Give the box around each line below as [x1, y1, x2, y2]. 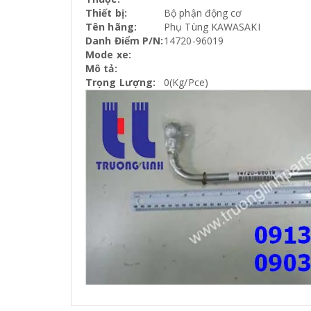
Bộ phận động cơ [164, 6, 242, 19]
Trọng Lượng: [85, 76, 156, 89]
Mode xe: [85, 48, 131, 61]
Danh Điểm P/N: [85, 34, 164, 47]
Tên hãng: [85, 20, 137, 33]
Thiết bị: [85, 6, 127, 19]
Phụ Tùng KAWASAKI [164, 20, 260, 33]
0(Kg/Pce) [164, 76, 208, 89]
